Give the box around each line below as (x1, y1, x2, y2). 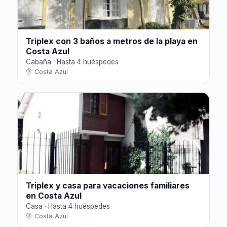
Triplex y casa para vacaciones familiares (26, 181, 190, 191)
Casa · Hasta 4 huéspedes (26, 202, 110, 211)
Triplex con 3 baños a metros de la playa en (26, 36, 198, 47)
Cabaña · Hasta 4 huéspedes (26, 58, 119, 66)
